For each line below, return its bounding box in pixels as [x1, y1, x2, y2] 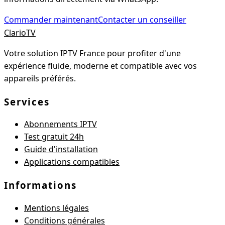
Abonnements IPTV [24, 119, 97, 130]
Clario [4, 27, 26, 38]
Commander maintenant [4, 14, 98, 25]
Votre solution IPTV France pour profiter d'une [4, 47, 181, 59]
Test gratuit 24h [24, 131, 84, 143]
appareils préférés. [4, 72, 76, 84]
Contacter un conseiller [98, 14, 186, 25]
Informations [4, 178, 77, 191]
